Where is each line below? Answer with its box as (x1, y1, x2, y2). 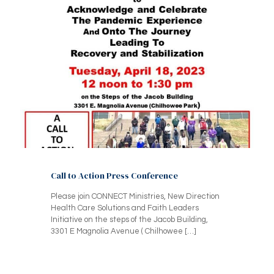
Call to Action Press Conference (51, 169, 178, 182)
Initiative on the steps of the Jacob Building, (51, 215, 208, 224)
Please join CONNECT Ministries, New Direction (51, 192, 220, 201)
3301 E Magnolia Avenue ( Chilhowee (51, 227, 183, 236)
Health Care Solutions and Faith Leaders (51, 204, 199, 213)
